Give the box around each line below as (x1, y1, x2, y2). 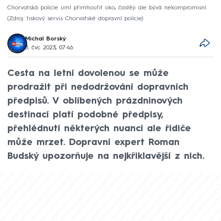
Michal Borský (25, 36, 67, 42)
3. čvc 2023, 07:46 (25, 44, 74, 51)
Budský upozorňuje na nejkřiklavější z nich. (7, 151, 204, 161)
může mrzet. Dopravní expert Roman (7, 138, 180, 147)
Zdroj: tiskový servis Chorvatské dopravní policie (9, 15, 142, 22)
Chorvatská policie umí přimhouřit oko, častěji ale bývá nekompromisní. (7, 4, 207, 11)
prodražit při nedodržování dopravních (7, 82, 188, 92)
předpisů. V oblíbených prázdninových (7, 96, 183, 106)
